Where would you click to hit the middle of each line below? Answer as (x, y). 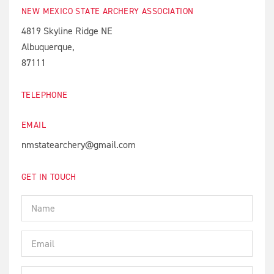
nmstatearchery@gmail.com (79, 145)
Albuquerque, (48, 47)
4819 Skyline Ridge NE (67, 31)
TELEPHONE (45, 95)
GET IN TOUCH (49, 177)
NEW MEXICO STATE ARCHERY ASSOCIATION (108, 11)
